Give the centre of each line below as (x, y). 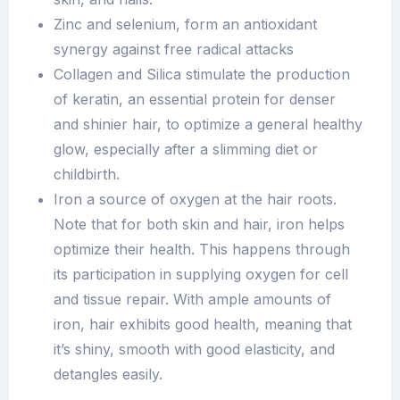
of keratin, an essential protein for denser (195, 99)
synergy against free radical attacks (174, 49)
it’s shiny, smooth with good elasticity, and (194, 349)
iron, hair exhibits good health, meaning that (203, 324)
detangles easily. (108, 374)
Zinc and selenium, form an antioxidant (185, 24)
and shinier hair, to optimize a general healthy (208, 124)
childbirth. (87, 174)
